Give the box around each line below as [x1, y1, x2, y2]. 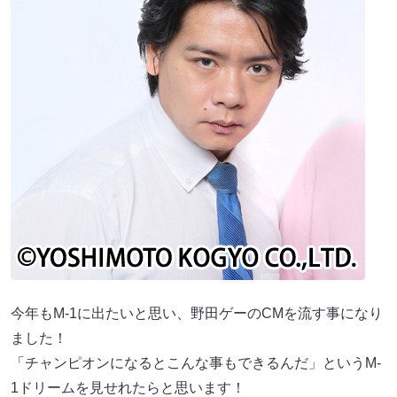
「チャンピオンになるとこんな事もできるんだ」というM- [11, 354, 381, 370]
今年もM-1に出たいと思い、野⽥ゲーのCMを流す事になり [11, 305, 383, 321]
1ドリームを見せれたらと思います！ [11, 379, 245, 395]
